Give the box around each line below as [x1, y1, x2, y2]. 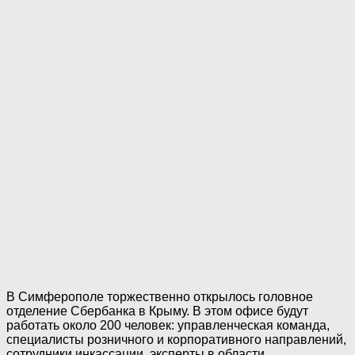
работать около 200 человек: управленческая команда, [6, 319, 330, 333]
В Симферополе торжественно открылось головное [6, 290, 313, 304]
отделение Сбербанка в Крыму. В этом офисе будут [6, 304, 308, 319]
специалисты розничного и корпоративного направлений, [6, 333, 346, 347]
